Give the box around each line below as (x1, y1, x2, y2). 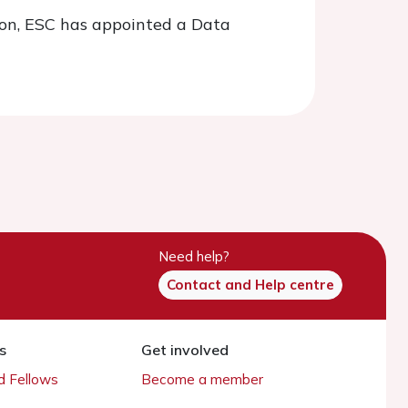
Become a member (141, 371, 264, 388)
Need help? (158, 248, 229, 265)
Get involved (141, 341, 229, 359)
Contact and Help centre (167, 276, 334, 293)
